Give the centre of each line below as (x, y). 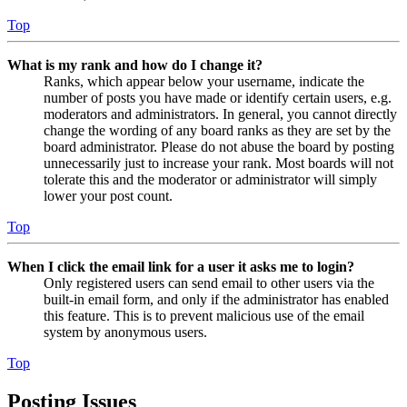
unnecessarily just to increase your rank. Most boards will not (218, 163)
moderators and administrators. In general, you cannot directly (220, 114)
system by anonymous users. (125, 332)
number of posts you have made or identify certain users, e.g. (218, 97)
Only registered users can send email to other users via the (209, 283)
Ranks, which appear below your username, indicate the (204, 81)
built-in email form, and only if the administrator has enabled (216, 299)
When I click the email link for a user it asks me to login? (181, 266)
